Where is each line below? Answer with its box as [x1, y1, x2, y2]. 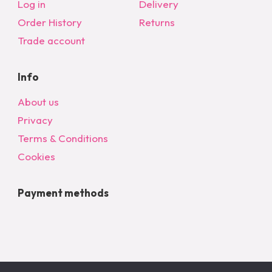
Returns [139, 15, 175, 29]
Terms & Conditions [18, 131, 108, 144]
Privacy [18, 113, 53, 126]
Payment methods [18, 186, 109, 199]
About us [18, 95, 59, 108]
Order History [18, 15, 82, 29]
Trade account [18, 33, 85, 47]
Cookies [18, 149, 55, 163]
